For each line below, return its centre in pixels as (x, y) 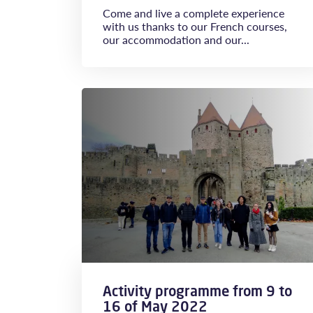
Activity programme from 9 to (197, 291)
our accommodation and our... (176, 39)
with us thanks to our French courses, (195, 26)
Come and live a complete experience (194, 13)
